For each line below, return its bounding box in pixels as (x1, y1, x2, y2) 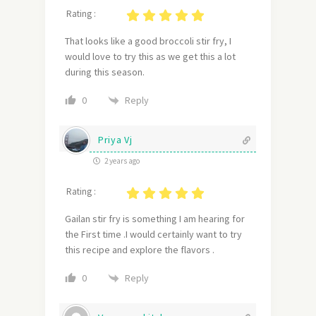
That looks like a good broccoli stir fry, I (65, 35, 231, 48)
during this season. (65, 66, 145, 79)
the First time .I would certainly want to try (65, 228, 242, 241)
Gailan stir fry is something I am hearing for (65, 212, 245, 226)
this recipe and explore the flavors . (65, 243, 214, 257)
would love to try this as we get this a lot (65, 50, 236, 63)
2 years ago (103, 156, 140, 166)
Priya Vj (98, 133, 133, 147)
